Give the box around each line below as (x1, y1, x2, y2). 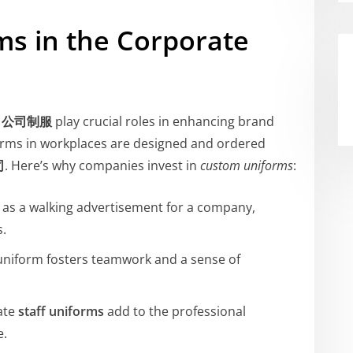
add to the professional (104, 302, 246, 320)
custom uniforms (200, 156, 293, 174)
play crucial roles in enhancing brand (52, 112, 274, 130)
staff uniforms (18, 302, 104, 320)
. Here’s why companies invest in (5, 156, 200, 174)
